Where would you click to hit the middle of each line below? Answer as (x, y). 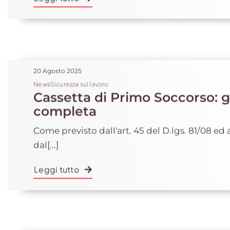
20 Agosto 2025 (58, 69)
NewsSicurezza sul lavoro (71, 82)
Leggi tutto (56, 167)
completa (65, 109)
